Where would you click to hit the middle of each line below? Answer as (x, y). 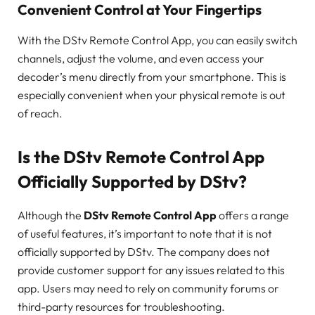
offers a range (253, 216)
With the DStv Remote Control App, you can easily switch (157, 40)
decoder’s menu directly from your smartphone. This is (152, 76)
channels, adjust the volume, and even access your (141, 58)
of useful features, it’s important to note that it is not (145, 234)
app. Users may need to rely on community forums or (148, 289)
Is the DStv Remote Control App (141, 156)
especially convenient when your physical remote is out (152, 95)
